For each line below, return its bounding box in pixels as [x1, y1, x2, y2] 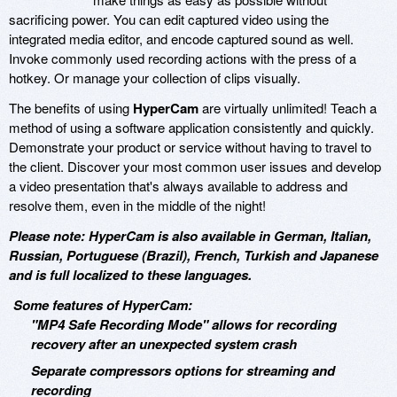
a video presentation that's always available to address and [9, 175, 347, 195]
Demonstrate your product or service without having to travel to [9, 136, 371, 156]
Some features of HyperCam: [13, 294, 192, 315]
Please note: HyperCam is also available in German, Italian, [9, 225, 371, 245]
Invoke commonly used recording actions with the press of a [9, 48, 356, 67]
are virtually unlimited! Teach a [198, 97, 377, 117]
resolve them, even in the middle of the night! [9, 195, 266, 214]
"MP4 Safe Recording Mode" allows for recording [31, 314, 337, 334]
